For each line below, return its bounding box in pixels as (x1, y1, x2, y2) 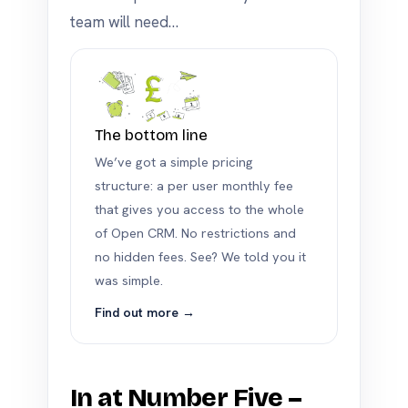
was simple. (95, 271, 163, 289)
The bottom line (95, 126, 208, 145)
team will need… (70, 12, 178, 32)
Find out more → (95, 304, 195, 321)
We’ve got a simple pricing (95, 153, 253, 170)
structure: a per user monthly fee (95, 177, 293, 194)
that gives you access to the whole (95, 200, 304, 218)
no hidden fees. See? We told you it (95, 248, 306, 265)
